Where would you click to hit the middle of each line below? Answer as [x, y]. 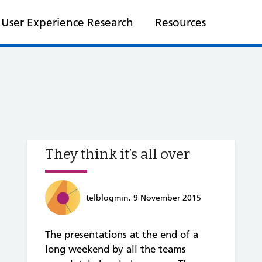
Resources [180, 23]
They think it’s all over [118, 155]
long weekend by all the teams [116, 249]
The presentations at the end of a [122, 234]
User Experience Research [67, 23]
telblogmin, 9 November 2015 [144, 197]
